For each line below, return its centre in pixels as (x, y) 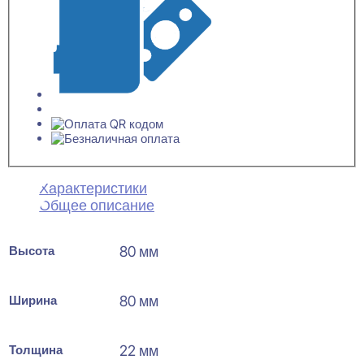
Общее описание (97, 206)
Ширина (33, 301)
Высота (32, 251)
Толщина (36, 350)
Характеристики (93, 188)
